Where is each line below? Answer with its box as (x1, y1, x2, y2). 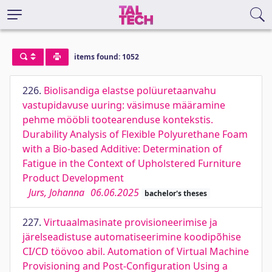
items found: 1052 (73, 52, 139, 63)
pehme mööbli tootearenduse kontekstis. (22, 113, 213, 126)
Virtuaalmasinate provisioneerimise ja (44, 216, 217, 229)
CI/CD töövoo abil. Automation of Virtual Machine (22, 245, 249, 258)
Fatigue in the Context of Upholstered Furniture (22, 157, 241, 170)
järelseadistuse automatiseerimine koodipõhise (22, 230, 241, 243)
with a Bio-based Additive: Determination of (22, 142, 222, 155)
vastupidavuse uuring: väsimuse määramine (22, 98, 225, 112)
